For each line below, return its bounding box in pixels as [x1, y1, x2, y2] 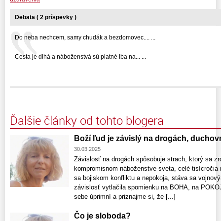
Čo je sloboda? [74, 211, 131, 220]
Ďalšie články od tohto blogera [10, 112, 164, 128]
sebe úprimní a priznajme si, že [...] [74, 192, 176, 200]
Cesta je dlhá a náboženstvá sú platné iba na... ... [15, 53, 146, 60]
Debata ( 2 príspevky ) [15, 13, 76, 21]
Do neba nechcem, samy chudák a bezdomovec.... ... [15, 34, 155, 41]
